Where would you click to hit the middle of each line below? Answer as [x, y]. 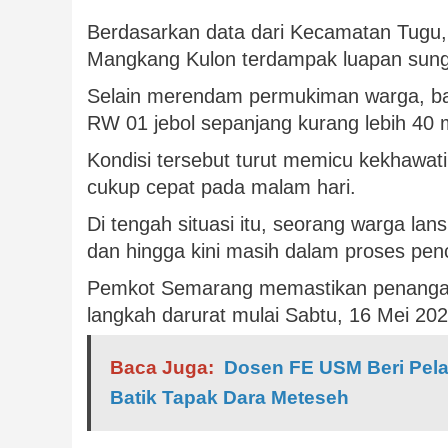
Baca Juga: [162, 368]
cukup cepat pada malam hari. [221, 187]
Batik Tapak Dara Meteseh [229, 398]
